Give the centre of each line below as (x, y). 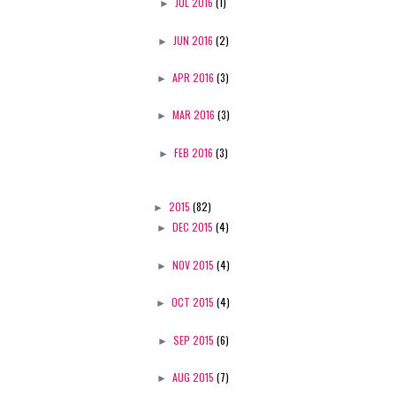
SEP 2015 (194, 339)
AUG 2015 (194, 377)
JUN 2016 (194, 40)
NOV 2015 (194, 264)
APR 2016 (194, 77)
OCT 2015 (194, 302)
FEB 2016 (194, 152)
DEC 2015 (194, 227)
